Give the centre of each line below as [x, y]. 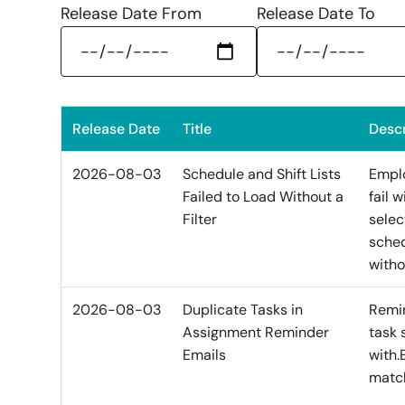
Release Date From [132, 14]
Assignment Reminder [256, 333]
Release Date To [316, 14]
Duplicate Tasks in [243, 310]
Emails [205, 355]
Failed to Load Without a [264, 197]
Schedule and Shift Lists [262, 174]
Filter [200, 220]
